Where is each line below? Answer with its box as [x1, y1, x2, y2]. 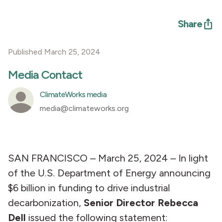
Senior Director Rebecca [84, 197, 198, 209]
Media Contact [8, 67, 82, 82]
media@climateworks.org [40, 104, 129, 113]
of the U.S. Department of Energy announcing [8, 167, 211, 179]
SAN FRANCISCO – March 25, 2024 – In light [8, 152, 208, 164]
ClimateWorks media [40, 90, 107, 99]
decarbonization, [8, 197, 84, 209]
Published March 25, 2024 [8, 47, 101, 56]
